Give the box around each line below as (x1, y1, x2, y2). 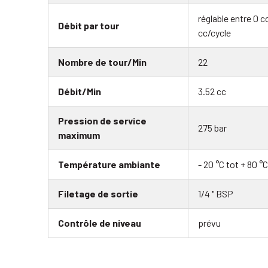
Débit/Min (58, 86, 101, 98)
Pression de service (58, 115, 147, 127)
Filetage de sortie (58, 188, 138, 200)
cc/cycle (198, 27, 231, 39)
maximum (58, 129, 100, 141)
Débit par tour (58, 20, 119, 32)
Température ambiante (58, 159, 160, 170)
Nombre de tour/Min (58, 56, 147, 68)
